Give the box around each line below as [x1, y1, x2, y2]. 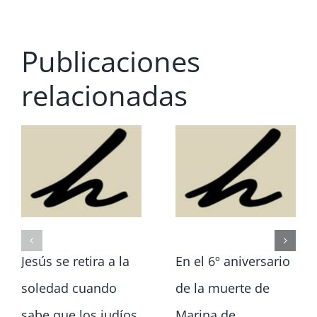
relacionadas [21, 76, 188, 115]
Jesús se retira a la [21, 253, 129, 270]
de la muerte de [175, 279, 270, 297]
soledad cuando [21, 279, 117, 297]
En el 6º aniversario [175, 253, 290, 270]
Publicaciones [21, 42, 200, 81]
